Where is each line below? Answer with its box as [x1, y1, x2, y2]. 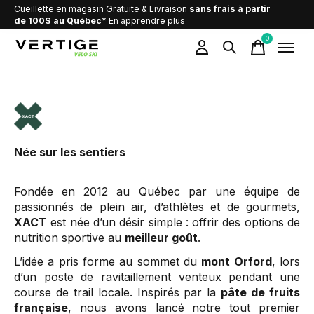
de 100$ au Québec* [14, 15, 109, 26]
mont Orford [201, 254, 272, 268]
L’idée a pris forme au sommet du [14, 254, 202, 268]
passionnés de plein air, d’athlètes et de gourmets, [14, 200, 300, 214]
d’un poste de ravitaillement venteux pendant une [14, 270, 300, 284]
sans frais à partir [189, 4, 271, 14]
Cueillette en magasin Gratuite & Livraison [14, 4, 189, 14]
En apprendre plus [109, 15, 185, 26]
